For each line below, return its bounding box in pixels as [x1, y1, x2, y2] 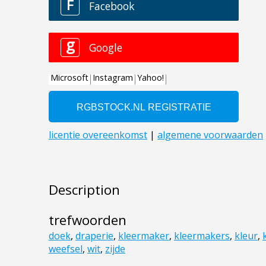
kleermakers [174, 229, 230, 243]
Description [49, 180, 120, 199]
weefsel [49, 242, 83, 256]
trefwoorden [49, 211, 126, 230]
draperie [75, 229, 113, 243]
